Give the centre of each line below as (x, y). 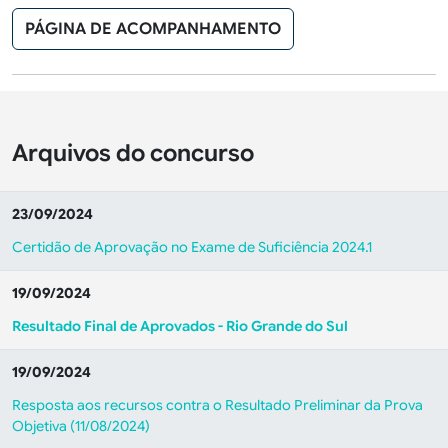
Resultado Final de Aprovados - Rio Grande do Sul (180, 326)
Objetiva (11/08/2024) (81, 426)
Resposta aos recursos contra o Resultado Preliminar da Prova (217, 405)
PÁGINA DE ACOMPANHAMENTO (153, 29)
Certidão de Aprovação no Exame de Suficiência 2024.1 (192, 247)
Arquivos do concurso (133, 153)
